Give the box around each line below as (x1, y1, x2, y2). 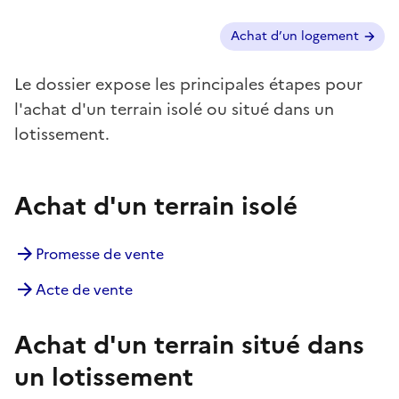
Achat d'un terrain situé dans (14, 325, 364, 363)
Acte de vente (36, 278, 133, 300)
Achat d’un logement (230, 26, 359, 45)
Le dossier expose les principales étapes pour (14, 71, 362, 96)
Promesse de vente (36, 242, 164, 265)
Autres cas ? (13, 20, 95, 43)
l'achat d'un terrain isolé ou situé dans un (14, 96, 334, 121)
